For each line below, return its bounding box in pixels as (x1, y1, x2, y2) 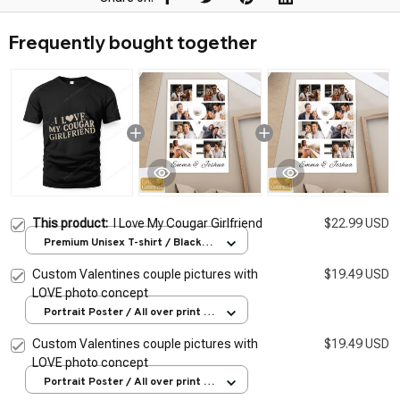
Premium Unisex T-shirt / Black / (44, 236, 210, 251)
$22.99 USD (324, 215, 389, 230)
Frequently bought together (9, 31, 257, 54)
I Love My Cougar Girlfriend (113, 215, 262, 230)
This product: (32, 215, 113, 230)
